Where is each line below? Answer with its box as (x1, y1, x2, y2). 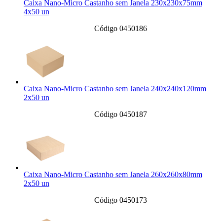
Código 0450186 (94, 24, 147, 33)
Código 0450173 (94, 196, 147, 205)
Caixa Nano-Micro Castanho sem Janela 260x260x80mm (24, 170, 202, 179)
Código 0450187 (94, 110, 147, 119)
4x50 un (24, 7, 49, 16)
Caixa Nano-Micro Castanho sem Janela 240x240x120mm (24, 84, 206, 93)
